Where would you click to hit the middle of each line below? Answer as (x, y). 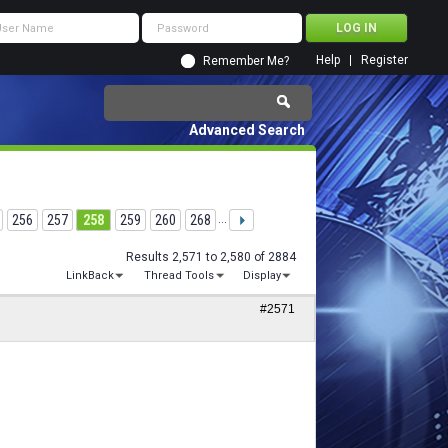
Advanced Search (247, 130)
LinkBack (90, 276)
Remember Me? (246, 61)
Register (384, 60)
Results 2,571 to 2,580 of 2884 (211, 257)
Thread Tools (178, 276)
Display (262, 276)
